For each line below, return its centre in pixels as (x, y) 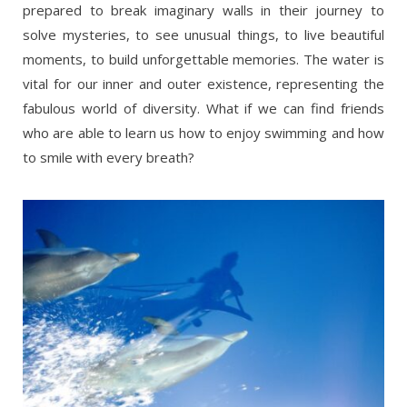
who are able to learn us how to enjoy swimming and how (203, 132)
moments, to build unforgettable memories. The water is (203, 59)
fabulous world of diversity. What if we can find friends (203, 108)
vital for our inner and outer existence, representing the (203, 83)
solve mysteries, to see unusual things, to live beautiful (203, 34)
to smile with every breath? (109, 157)
